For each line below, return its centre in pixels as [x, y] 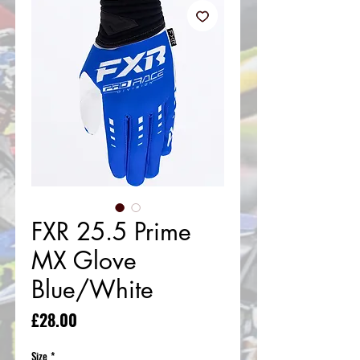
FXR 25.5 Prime [111, 232]
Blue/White [92, 290]
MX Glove [84, 261]
